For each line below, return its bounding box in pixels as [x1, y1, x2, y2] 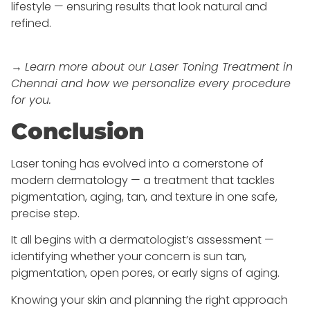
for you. [11, 91, 51, 108]
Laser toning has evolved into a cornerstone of [11, 155, 264, 172]
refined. [11, 15, 51, 32]
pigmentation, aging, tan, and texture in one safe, [11, 188, 277, 205]
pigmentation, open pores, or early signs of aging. [11, 265, 280, 282]
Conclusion [11, 117, 144, 145]
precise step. [11, 205, 80, 221]
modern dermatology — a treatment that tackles [11, 172, 275, 188]
